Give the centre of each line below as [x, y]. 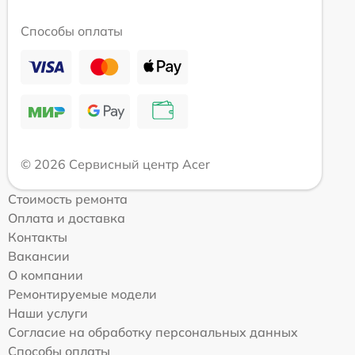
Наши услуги [48, 313]
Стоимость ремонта [68, 198]
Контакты [38, 237]
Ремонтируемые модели [82, 294]
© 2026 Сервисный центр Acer [115, 164]
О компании [46, 275]
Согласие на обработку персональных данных [153, 332]
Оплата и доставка [67, 218]
